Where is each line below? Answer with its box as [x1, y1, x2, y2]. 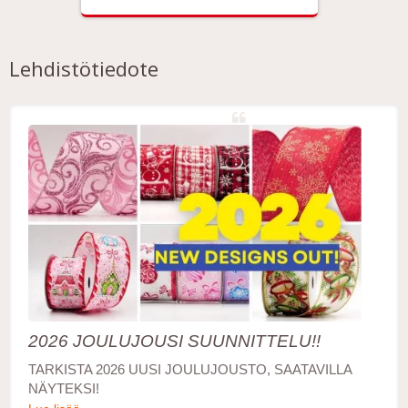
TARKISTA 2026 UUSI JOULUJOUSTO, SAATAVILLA [28, 361, 352, 377]
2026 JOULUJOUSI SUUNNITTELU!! [28, 331, 321, 351]
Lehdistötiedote [9, 55, 158, 83]
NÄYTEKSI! [28, 380, 99, 396]
